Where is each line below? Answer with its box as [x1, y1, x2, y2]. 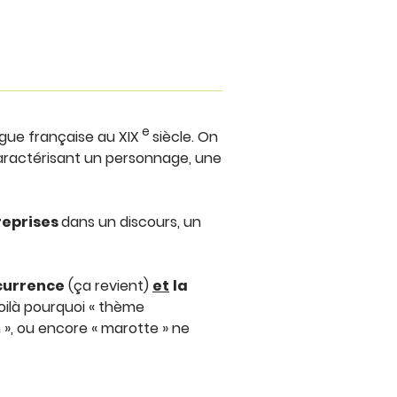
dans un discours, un [61, 212, 201, 233]
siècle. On [152, 127, 218, 148]
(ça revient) [65, 276, 152, 297]
